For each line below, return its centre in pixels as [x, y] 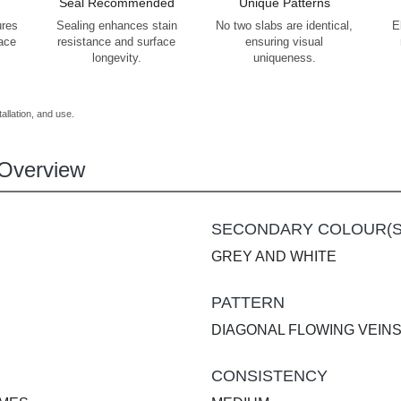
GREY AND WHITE [274, 256]
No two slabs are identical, [285, 26]
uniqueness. [284, 58]
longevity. [116, 58]
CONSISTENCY [269, 375]
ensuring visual [285, 42]
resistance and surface [117, 42]
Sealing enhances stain [116, 26]
